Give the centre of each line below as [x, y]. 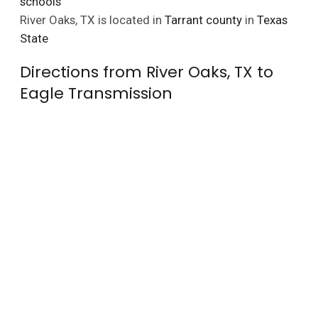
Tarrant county [203, 20]
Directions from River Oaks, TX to [146, 72]
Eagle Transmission [96, 93]
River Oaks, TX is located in [92, 20]
